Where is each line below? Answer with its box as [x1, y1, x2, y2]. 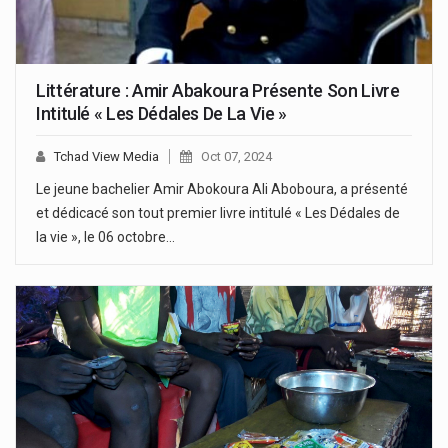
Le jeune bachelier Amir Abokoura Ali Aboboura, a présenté [36, 180, 408, 197]
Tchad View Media [54, 148, 159, 164]
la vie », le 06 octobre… [36, 228, 175, 245]
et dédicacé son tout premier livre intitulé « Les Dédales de [36, 204, 400, 221]
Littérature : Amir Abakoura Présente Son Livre [36, 79, 400, 101]
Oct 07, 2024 [201, 148, 272, 164]
